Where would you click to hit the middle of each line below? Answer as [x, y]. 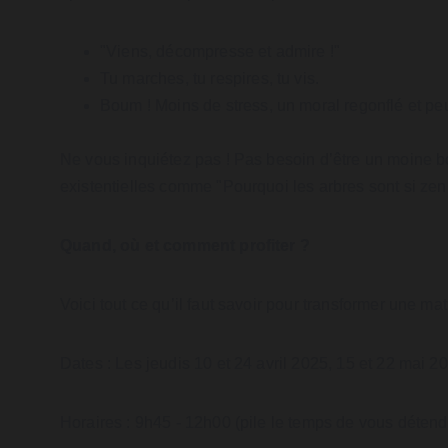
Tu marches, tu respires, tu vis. [210, 78]
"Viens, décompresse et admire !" [220, 51]
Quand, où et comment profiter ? [185, 245]
